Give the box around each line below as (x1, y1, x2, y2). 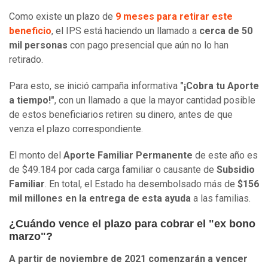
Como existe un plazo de (9, 11, 115, 23)
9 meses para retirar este (115, 11, 233, 23)
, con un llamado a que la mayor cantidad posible (54, 95, 255, 106)
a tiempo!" (9, 95, 54, 106)
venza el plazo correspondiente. (9, 123, 143, 135)
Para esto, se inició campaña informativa (9, 80, 180, 92)
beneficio (9, 25, 51, 37)
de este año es (193, 150, 258, 162)
